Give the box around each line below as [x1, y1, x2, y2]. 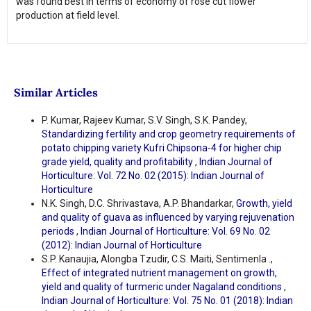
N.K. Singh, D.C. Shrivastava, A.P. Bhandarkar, [41, 198, 236, 210]
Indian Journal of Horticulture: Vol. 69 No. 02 [80, 226, 270, 237]
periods [41, 226, 76, 237]
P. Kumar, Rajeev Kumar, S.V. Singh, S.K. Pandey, [41, 115, 247, 126]
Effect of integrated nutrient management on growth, [41, 267, 277, 279]
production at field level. [15, 10, 119, 22]
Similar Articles [13, 85, 98, 100]
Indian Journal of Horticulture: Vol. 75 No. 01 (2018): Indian [41, 295, 293, 307]
